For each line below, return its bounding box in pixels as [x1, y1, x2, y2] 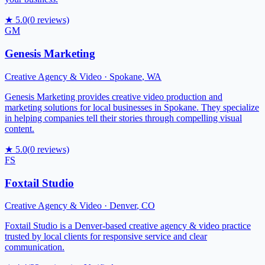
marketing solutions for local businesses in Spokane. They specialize [5, 102, 259, 112]
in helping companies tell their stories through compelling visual [5, 112, 242, 123]
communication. [5, 242, 64, 253]
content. [5, 123, 34, 134]
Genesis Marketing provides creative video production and [5, 91, 222, 102]
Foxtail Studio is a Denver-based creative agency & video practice [5, 221, 251, 231]
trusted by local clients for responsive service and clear [5, 231, 207, 242]
